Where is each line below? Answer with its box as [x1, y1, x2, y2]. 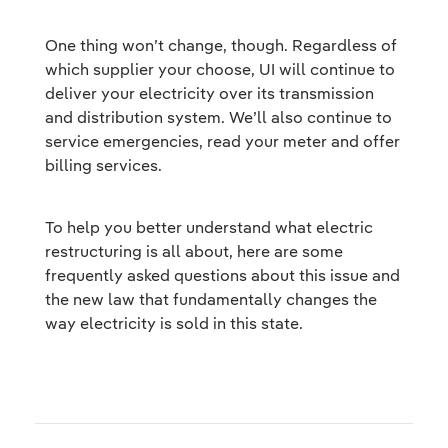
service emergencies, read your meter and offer [45, 131, 400, 151]
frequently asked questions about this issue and [45, 265, 400, 285]
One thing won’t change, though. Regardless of [45, 35, 397, 55]
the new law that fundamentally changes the [45, 289, 377, 309]
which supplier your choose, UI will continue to [45, 59, 395, 79]
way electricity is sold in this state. [45, 313, 303, 333]
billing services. [45, 155, 162, 175]
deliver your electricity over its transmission [45, 83, 374, 103]
